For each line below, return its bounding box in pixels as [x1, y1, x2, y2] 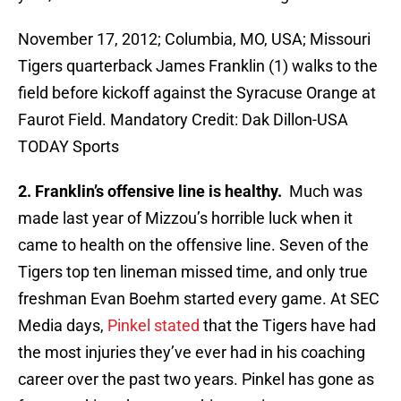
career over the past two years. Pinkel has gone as [18, 370, 374, 389]
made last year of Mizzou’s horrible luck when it [18, 209, 353, 228]
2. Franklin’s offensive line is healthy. [18, 182, 282, 201]
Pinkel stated [107, 316, 200, 336]
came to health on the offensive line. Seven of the [18, 235, 369, 255]
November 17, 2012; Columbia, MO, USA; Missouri [18, 30, 371, 49]
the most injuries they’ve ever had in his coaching [18, 343, 365, 363]
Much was [282, 182, 363, 201]
